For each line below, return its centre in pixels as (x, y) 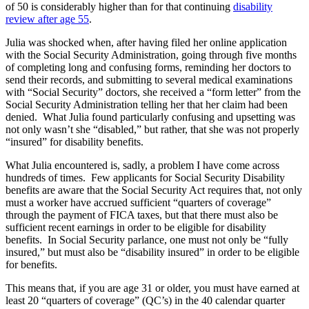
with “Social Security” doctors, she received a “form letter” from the (153, 92)
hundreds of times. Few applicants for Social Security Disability (145, 178)
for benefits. (31, 265)
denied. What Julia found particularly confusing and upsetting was (150, 117)
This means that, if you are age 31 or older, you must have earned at (152, 288)
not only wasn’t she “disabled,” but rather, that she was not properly (152, 130)
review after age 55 (47, 19)
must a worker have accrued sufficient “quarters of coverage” (138, 203)
